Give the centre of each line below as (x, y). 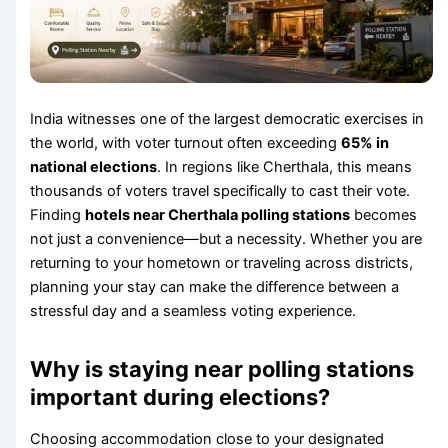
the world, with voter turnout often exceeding (186, 143)
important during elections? (180, 397)
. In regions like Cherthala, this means (285, 167)
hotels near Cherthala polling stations (218, 215)
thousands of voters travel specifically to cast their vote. (220, 191)
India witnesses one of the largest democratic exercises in (227, 119)
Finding (58, 215)
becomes (384, 215)
